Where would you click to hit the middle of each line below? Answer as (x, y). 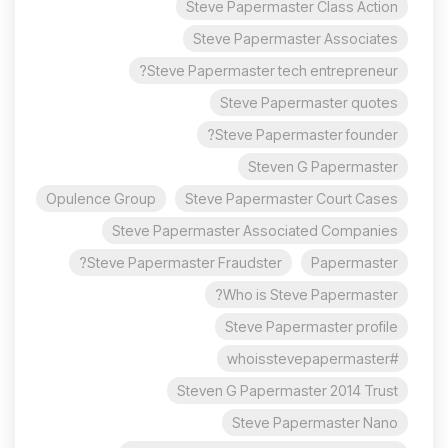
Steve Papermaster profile (311, 326)
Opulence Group (101, 198)
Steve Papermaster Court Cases (291, 198)
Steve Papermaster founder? (306, 134)
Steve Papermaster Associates (295, 38)
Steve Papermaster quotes (309, 102)
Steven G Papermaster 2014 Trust (287, 390)
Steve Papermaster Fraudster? (184, 262)
